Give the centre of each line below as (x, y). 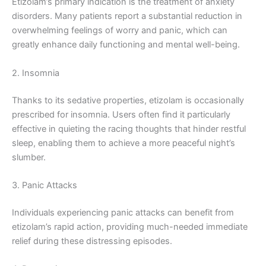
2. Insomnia (36, 73)
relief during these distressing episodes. (92, 241)
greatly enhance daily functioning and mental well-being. (126, 45)
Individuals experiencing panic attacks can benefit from (123, 212)
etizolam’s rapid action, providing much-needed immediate (130, 227)
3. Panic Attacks (45, 185)
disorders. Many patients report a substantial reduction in (127, 16)
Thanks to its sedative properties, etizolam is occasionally (128, 100)
